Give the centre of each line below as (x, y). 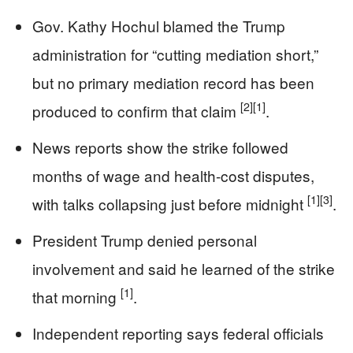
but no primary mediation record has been (173, 82)
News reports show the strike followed (160, 147)
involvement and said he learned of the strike (184, 268)
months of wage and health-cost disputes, (173, 175)
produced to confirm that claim (136, 110)
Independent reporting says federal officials (178, 333)
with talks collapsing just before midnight (170, 203)
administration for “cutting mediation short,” (175, 54)
